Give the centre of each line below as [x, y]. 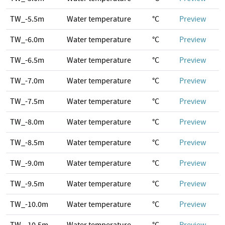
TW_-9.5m [27, 184]
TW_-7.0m [27, 81]
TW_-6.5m [27, 60]
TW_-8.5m [27, 143]
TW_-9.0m [27, 163]
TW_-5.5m [27, 19]
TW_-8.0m [27, 122]
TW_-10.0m [29, 204]
